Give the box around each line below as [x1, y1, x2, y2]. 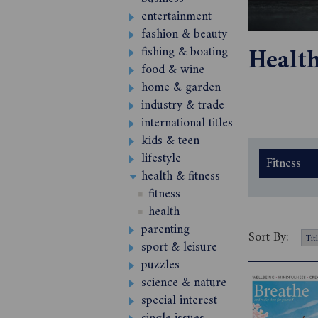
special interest [141, 290, 217, 312]
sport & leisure [141, 236, 217, 258]
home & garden [141, 77, 221, 99]
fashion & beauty [141, 23, 227, 45]
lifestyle [141, 148, 181, 170]
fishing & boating [141, 41, 228, 63]
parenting [141, 219, 190, 241]
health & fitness [141, 165, 220, 187]
